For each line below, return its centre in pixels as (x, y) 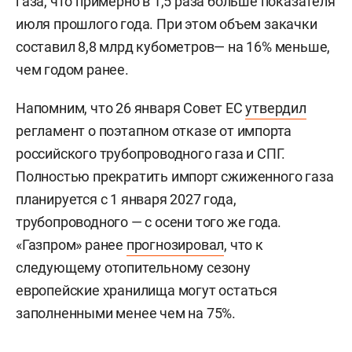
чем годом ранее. (72, 70)
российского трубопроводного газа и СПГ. (151, 154)
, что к (244, 245)
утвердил (276, 108)
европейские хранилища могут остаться (147, 291)
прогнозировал (175, 245)
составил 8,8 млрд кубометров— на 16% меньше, (173, 47)
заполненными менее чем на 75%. (126, 313)
